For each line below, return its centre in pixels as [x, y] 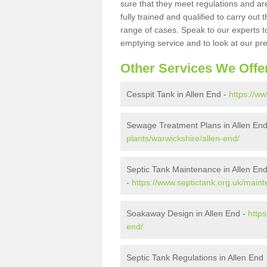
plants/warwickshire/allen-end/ [183, 138]
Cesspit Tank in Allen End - [178, 94]
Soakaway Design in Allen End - [187, 213]
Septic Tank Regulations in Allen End [195, 257]
